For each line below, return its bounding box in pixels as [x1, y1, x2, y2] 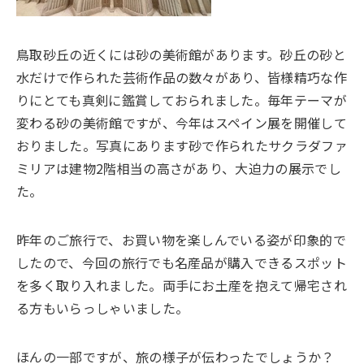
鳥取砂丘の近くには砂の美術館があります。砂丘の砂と [16, 44, 347, 64]
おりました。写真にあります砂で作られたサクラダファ [16, 135, 349, 155]
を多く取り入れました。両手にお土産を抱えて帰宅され [16, 275, 348, 295]
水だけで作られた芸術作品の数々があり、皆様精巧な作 [16, 67, 348, 87]
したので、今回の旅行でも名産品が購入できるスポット [16, 252, 348, 272]
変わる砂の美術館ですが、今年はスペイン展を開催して [16, 112, 348, 132]
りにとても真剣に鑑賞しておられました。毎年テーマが [16, 89, 348, 110]
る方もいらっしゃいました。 [16, 297, 189, 318]
